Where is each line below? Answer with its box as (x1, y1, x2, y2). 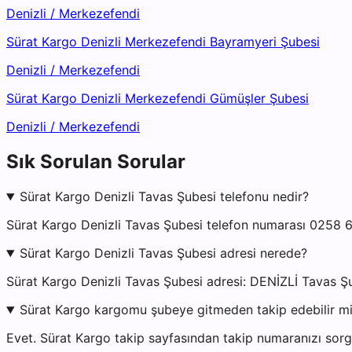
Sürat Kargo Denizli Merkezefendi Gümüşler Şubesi (6, 90, 309, 107)
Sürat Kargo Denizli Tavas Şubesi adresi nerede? (19, 245, 307, 262)
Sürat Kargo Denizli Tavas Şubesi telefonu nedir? (19, 189, 309, 205)
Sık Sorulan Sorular (6, 150, 185, 174)
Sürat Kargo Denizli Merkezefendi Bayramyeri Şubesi (6, 34, 320, 50)
